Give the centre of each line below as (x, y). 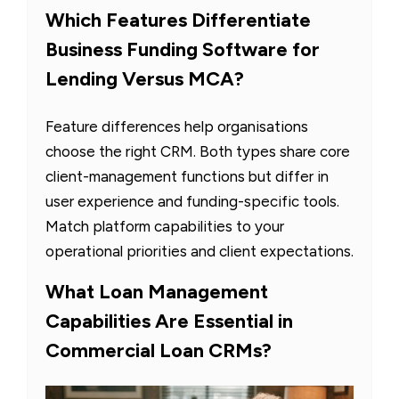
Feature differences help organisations (177, 127)
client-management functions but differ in (187, 177)
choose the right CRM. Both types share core (198, 152)
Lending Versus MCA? (145, 79)
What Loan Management (157, 292)
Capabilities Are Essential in (169, 322)
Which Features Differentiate (178, 20)
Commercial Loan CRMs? (159, 351)
